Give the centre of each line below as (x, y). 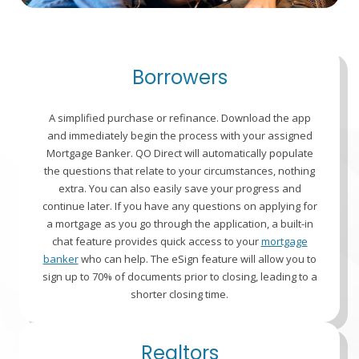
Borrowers (179, 78)
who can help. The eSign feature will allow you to (197, 259)
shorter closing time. (179, 294)
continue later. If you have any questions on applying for (179, 206)
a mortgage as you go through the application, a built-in (179, 224)
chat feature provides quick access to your (156, 242)
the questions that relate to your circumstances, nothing (179, 171)
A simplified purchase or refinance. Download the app (179, 118)
